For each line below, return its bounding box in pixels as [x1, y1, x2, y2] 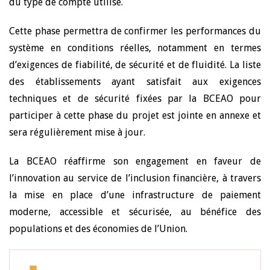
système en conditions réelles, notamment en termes [9, 42, 261, 54]
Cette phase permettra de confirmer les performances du [9, 25, 261, 37]
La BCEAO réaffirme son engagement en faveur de [9, 155, 261, 167]
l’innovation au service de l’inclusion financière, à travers [9, 172, 261, 184]
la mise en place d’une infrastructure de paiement [9, 189, 261, 201]
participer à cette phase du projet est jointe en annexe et [9, 110, 261, 121]
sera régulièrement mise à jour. [9, 127, 145, 138]
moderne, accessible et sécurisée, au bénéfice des [9, 206, 261, 218]
